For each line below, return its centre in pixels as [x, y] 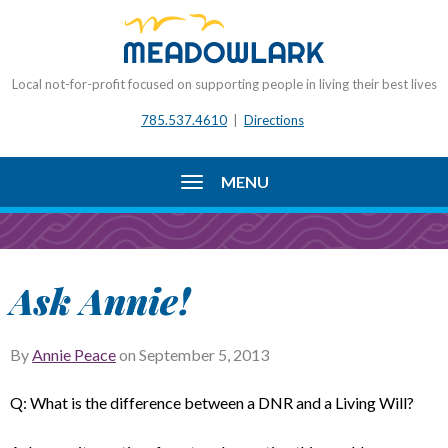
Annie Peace [74, 354]
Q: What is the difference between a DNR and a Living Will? [212, 402]
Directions [274, 119]
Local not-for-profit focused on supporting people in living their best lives [224, 84]
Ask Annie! [100, 300]
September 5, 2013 [204, 354]
